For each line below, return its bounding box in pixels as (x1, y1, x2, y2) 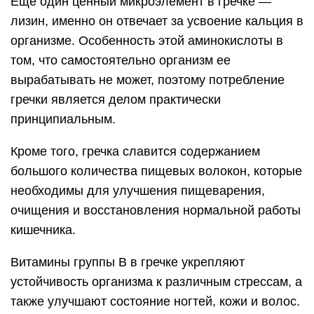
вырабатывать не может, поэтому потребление (11, 73, 285, 88)
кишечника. (11, 223, 76, 238)
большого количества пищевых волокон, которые (11, 164, 302, 179)
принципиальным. (11, 112, 116, 127)
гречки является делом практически (11, 93, 221, 107)
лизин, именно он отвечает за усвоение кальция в (11, 14, 303, 29)
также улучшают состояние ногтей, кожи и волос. (11, 294, 300, 309)
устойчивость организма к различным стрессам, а (11, 275, 302, 289)
